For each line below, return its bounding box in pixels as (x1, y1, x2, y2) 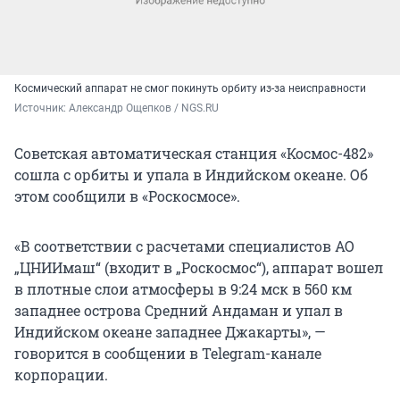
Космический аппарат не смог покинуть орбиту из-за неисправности (14, 81, 366, 95)
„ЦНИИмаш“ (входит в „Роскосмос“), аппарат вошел (14, 257, 383, 277)
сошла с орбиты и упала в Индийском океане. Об (14, 164, 368, 184)
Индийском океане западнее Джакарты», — (14, 321, 326, 341)
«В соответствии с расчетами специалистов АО (14, 236, 354, 255)
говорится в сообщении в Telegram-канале (14, 343, 321, 362)
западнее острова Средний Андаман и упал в (14, 300, 343, 320)
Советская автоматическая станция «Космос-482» (14, 143, 373, 162)
